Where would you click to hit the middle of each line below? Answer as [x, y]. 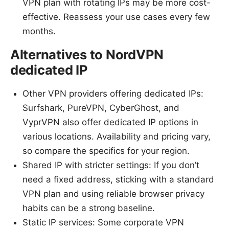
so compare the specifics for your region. [106, 151]
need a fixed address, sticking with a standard [118, 179]
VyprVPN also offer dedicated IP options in [110, 122]
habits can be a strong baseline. [89, 208]
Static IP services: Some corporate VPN [103, 222]
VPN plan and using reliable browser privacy [113, 193]
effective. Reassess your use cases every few [116, 17]
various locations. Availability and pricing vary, [117, 136]
